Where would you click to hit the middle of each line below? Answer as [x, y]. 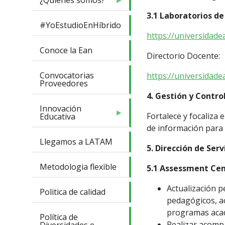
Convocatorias [67, 76]
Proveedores [64, 84]
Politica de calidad [73, 192]
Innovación [61, 109]
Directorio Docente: [183, 56]
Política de [59, 217]
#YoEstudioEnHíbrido [80, 25]
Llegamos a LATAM [76, 142]
